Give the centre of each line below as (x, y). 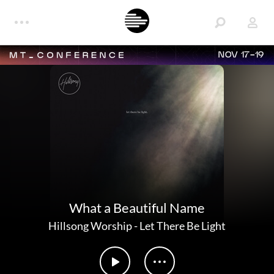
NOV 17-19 (241, 55)
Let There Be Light (183, 226)
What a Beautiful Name (137, 208)
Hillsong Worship (90, 226)
